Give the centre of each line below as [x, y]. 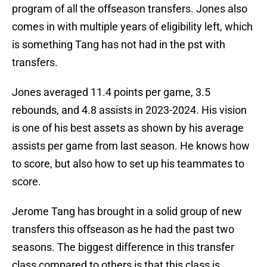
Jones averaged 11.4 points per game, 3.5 [111, 92]
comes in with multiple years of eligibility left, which [132, 27]
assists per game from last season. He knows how [131, 146]
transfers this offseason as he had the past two [123, 229]
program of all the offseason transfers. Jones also [130, 9]
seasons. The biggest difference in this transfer [123, 247]
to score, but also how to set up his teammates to [128, 164]
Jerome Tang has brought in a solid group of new [127, 212]
